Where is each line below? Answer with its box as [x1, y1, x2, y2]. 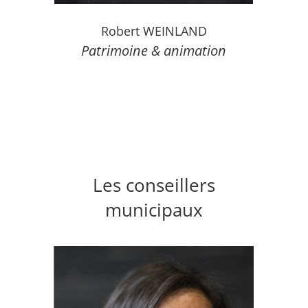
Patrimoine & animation [81, 41, 227, 60]
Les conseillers [92, 173, 215, 198]
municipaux [104, 197, 203, 223]
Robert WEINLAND [100, 23, 207, 40]
